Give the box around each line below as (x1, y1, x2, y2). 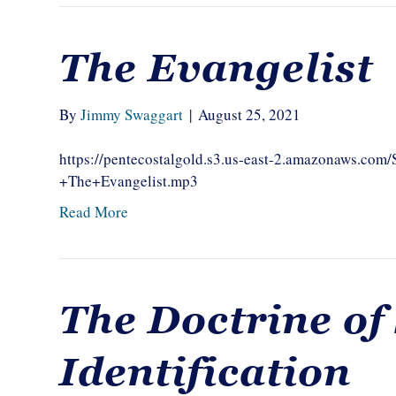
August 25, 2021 (198, 104, 301, 125)
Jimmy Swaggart (80, 104, 184, 125)
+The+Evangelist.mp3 (59, 171, 199, 191)
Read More (59, 202, 129, 222)
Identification (59, 350, 352, 394)
